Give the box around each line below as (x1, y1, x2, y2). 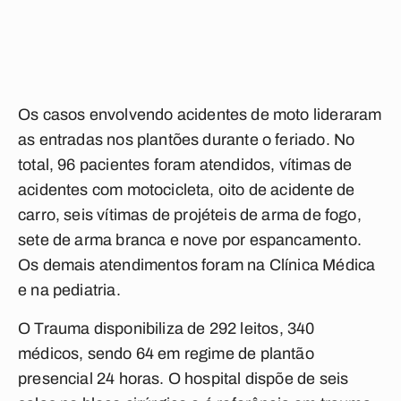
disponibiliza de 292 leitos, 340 (93, 320, 315, 337)
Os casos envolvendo (18, 106, 177, 124)
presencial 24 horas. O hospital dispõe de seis (18, 370, 349, 388)
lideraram (309, 106, 382, 124)
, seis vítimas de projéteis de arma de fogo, (55, 206, 362, 224)
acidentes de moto (176, 106, 310, 124)
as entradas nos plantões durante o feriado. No (18, 131, 355, 149)
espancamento (249, 231, 357, 249)
